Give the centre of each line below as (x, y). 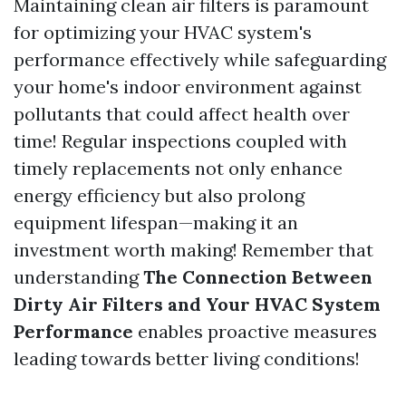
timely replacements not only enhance (178, 168)
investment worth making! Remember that (193, 250)
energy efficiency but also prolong (159, 195)
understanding (78, 277)
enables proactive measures (255, 331)
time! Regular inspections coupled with (180, 141)
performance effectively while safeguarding (200, 59)
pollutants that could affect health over (182, 114)
